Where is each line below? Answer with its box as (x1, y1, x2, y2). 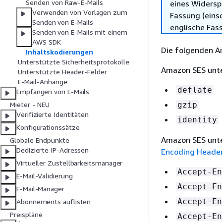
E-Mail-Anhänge (18, 77, 67, 86)
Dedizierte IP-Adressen (16, 146, 89, 155)
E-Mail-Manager (16, 184, 64, 193)
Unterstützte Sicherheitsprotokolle (18, 57, 129, 66)
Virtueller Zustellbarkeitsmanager (16, 159, 123, 167)
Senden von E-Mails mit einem (32, 28, 127, 37)
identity (177, 115, 217, 124)
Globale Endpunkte (10, 136, 69, 145)
